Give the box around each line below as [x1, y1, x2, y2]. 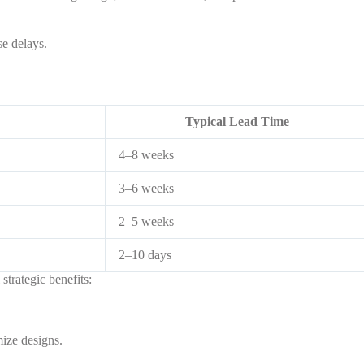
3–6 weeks [119, 181, 174, 196]
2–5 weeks [119, 214, 174, 229]
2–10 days [119, 248, 171, 262]
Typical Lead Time [184, 115, 289, 129]
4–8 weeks [119, 148, 174, 162]
